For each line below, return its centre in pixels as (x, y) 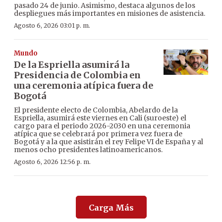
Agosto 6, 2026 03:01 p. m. (52, 26)
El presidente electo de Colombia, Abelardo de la (96, 110)
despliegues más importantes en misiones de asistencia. (110, 14)
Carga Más (111, 208)
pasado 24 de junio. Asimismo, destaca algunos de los (105, 6)
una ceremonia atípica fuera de (83, 86)
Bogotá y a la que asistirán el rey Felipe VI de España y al (109, 142)
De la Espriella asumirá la (72, 65)
